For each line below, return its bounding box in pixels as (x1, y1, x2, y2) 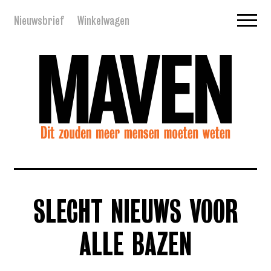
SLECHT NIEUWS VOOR (33, 200, 238, 229)
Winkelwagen (77, 13, 129, 27)
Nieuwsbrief (14, 13, 64, 27)
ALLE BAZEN (79, 232, 192, 261)
